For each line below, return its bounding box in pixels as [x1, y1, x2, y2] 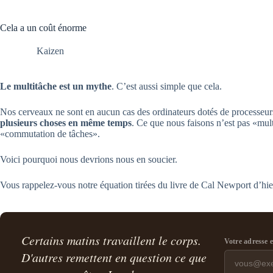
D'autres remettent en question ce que [21, 249, 207, 266]
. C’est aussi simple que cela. [112, 80, 222, 91]
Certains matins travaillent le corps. [21, 232, 202, 249]
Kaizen [37, 45, 64, 56]
